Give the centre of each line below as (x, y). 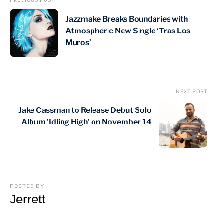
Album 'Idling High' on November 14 (86, 122)
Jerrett (27, 199)
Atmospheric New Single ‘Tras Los (128, 31)
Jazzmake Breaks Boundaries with (127, 19)
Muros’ (78, 43)
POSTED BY (27, 186)
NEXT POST (192, 91)
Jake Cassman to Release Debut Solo (85, 110)
